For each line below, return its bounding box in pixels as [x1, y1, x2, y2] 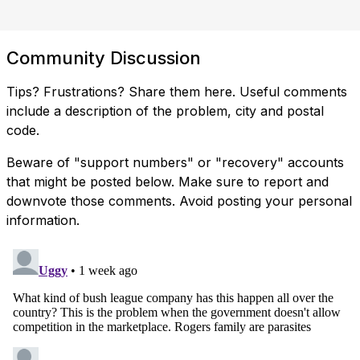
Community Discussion [6, 47, 201, 68]
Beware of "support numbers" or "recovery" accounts [6, 153, 344, 170]
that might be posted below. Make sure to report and [6, 173, 329, 190]
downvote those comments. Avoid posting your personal [6, 192, 352, 209]
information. [6, 211, 80, 228]
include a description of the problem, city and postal [6, 102, 324, 119]
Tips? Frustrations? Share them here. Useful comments [6, 83, 347, 100]
